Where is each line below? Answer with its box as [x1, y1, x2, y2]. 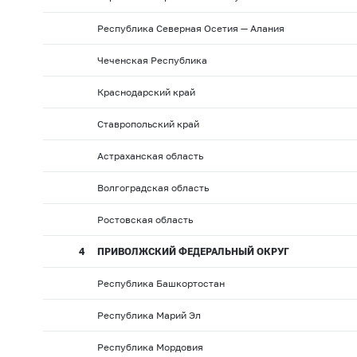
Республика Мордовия [96, 341, 203, 354]
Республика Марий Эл [96, 309, 201, 322]
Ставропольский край [96, 118, 199, 131]
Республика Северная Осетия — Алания [96, 22, 284, 35]
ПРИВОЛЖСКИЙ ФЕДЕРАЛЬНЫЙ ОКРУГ [96, 245, 289, 258]
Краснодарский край [96, 86, 195, 99]
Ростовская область [96, 214, 193, 226]
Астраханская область [96, 150, 203, 163]
